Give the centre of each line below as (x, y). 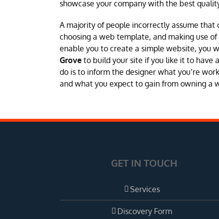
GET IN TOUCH (144, 163)
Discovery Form (145, 211)
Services (145, 189)
